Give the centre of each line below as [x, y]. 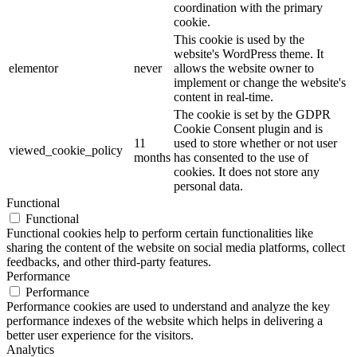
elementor [33, 69]
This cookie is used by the [239, 40]
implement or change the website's [260, 83]
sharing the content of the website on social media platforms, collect [176, 248]
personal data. [208, 186]
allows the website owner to [244, 69]
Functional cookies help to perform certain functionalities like [160, 233]
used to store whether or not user [255, 143]
